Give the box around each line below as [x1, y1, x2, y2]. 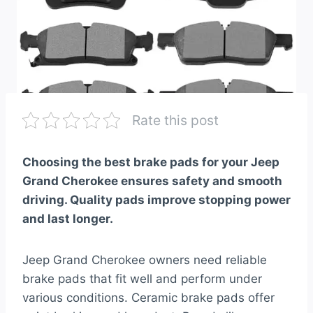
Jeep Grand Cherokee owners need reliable [22, 253, 267, 268]
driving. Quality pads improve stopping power [22, 193, 291, 208]
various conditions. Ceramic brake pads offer [22, 291, 275, 305]
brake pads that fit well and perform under [22, 272, 262, 286]
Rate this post [132, 112, 219, 129]
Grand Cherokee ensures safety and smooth [22, 174, 282, 189]
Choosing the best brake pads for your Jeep [22, 155, 279, 170]
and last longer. [22, 212, 113, 226]
